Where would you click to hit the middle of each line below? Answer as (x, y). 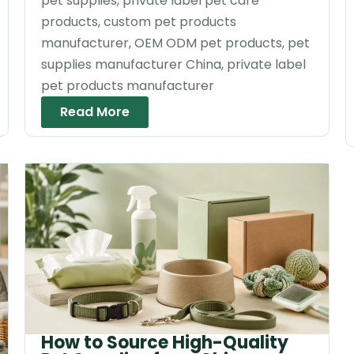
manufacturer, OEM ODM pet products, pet (175, 43)
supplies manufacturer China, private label (173, 64)
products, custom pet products (138, 21)
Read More (94, 111)
